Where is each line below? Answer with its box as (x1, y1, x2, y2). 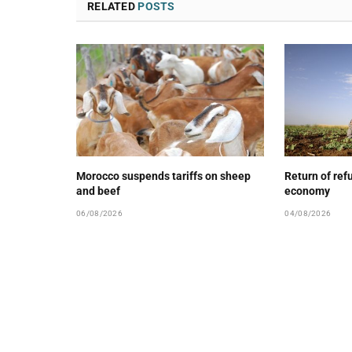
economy (284, 184, 331, 197)
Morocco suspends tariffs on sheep (76, 169, 251, 182)
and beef (76, 184, 120, 197)
